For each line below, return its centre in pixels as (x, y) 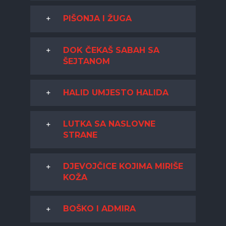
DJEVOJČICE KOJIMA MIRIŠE (123, 166)
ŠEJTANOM (86, 61)
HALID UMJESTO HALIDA (116, 92)
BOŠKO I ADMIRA (99, 209)
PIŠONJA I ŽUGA (97, 19)
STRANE (80, 135)
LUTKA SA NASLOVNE (109, 124)
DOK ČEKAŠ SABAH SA (111, 50)
